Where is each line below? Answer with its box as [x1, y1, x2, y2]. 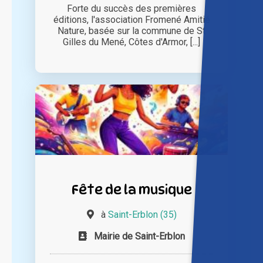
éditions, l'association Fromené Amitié [53, 14, 210, 26]
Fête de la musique [71, 181, 192, 198]
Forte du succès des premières [67, 3, 196, 15]
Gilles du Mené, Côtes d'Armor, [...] [63, 36, 200, 48]
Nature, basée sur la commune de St [58, 25, 205, 37]
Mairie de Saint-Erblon [93, 231, 185, 242]
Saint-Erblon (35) [107, 209, 177, 221]
